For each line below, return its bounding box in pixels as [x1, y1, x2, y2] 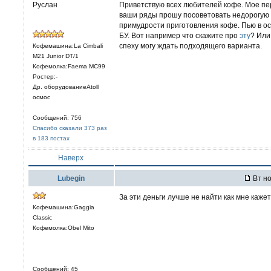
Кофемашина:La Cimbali [33, 42, 103, 49]
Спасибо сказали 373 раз [33, 125, 107, 131]
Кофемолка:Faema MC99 [33, 63, 105, 70]
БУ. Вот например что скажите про [119, 31, 240, 39]
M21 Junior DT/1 [33, 53, 79, 59]
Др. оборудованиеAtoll [33, 83, 99, 90]
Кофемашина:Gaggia [33, 204, 94, 211]
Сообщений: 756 [33, 114, 82, 121]
